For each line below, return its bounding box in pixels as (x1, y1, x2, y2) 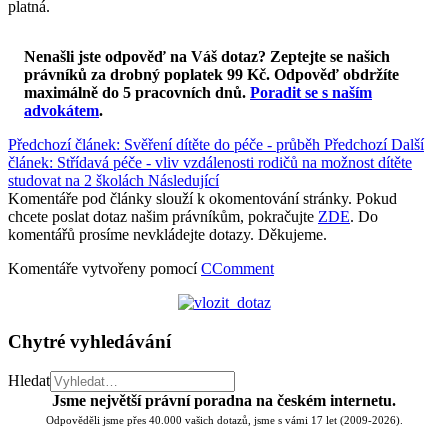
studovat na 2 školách (8, 171, 148, 189)
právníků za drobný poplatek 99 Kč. (24, 65, 274, 83)
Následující (148, 171, 219, 189)
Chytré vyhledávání (8, 330, 171, 352)
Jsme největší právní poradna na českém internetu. (52, 392, 396, 410)
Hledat (8, 372, 50, 390)
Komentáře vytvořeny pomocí (8, 259, 201, 277)
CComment (201, 259, 274, 277)
